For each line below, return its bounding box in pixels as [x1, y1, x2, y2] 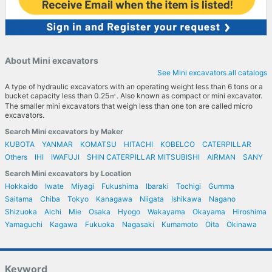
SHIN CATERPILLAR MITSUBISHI [87, 152, 200, 161]
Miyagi [71, 181, 94, 191]
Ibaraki [146, 181, 169, 191]
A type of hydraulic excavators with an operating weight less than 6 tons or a [5, 81, 263, 91]
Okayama [192, 206, 225, 216]
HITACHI [124, 139, 153, 149]
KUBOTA [5, 139, 35, 149]
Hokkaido [5, 181, 38, 191]
